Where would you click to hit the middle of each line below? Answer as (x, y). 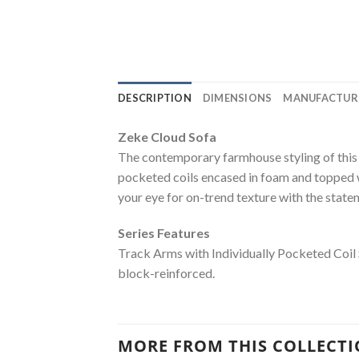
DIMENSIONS (237, 97)
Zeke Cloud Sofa (167, 136)
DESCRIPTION (155, 97)
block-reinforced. (166, 273)
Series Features (164, 233)
